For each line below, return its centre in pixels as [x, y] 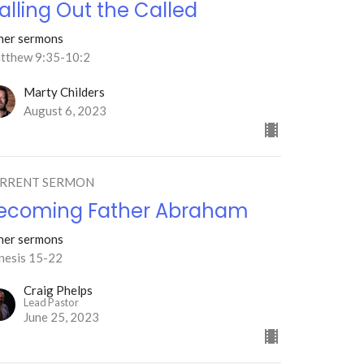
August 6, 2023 [65, 110]
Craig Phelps [58, 290]
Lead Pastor [52, 302]
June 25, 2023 [62, 316]
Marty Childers [65, 91]
